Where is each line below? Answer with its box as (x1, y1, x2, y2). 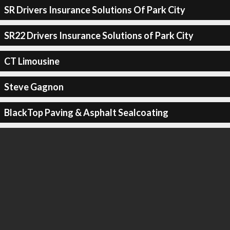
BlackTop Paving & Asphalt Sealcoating (4, 106, 168, 118)
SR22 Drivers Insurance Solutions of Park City (4, 29, 194, 41)
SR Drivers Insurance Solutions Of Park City (4, 4, 185, 15)
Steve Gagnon (4, 81, 64, 92)
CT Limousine (4, 55, 60, 67)
